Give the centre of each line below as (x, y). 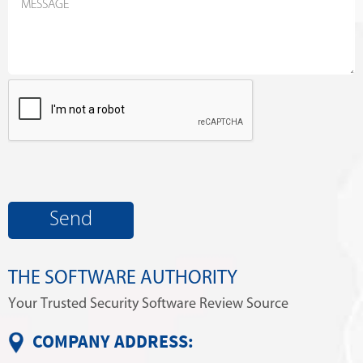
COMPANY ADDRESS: (113, 343)
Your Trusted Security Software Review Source (148, 303)
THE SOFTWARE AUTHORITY (123, 277)
